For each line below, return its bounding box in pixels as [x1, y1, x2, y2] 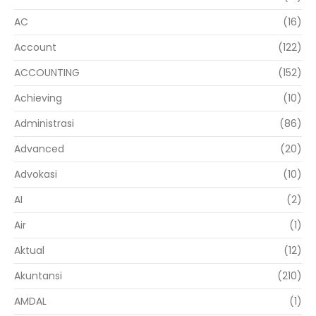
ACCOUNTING [14, 66, 80, 80]
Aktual [14, 243, 44, 258]
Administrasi [14, 116, 74, 131]
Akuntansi [14, 269, 62, 284]
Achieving [14, 91, 62, 106]
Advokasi [14, 167, 57, 182]
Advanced [14, 142, 64, 157]
